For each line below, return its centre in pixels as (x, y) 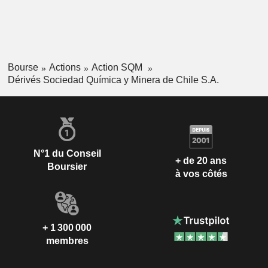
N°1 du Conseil (67, 153)
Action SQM (118, 68)
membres (67, 240)
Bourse (23, 68)
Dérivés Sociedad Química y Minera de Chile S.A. (113, 80)
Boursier (67, 166)
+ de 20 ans (201, 161)
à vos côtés (201, 174)
